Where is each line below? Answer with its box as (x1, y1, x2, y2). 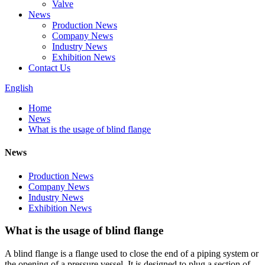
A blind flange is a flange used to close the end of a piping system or (5, 248, 258, 258)
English (5, 83, 33, 93)
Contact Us (28, 63, 70, 73)
